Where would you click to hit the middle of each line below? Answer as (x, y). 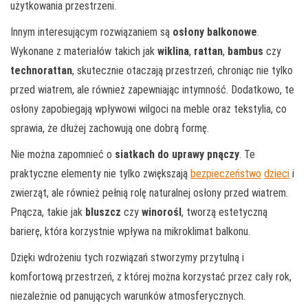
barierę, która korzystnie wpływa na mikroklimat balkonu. (130, 231)
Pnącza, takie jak (48, 212)
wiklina (173, 51)
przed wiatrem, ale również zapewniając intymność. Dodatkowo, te (152, 89)
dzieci (277, 173)
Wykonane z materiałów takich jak (84, 51)
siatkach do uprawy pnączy (177, 154)
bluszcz (103, 212)
